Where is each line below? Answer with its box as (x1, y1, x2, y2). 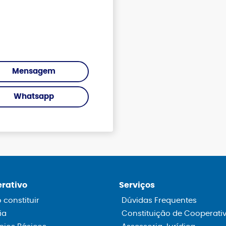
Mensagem (12, 68, 55, 75)
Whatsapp (13, 93, 54, 100)
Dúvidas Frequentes (122, 197, 197, 204)
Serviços (119, 181, 155, 189)
